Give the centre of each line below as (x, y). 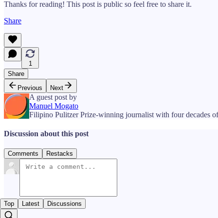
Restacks (60, 154)
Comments (23, 154)
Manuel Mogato (54, 106)
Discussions (64, 204)
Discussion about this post (46, 134)
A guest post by (53, 97)
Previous (30, 88)
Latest (31, 204)
